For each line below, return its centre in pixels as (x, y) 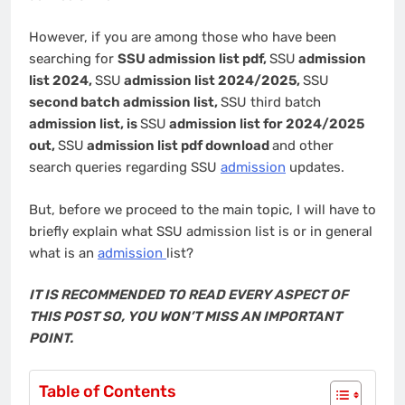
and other (303, 146)
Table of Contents (108, 391)
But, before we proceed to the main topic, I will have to (202, 209)
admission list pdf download (178, 146)
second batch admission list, (125, 103)
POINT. (51, 339)
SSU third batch (271, 103)
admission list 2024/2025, (212, 81)
